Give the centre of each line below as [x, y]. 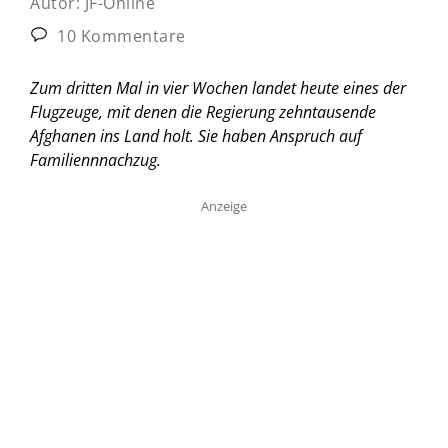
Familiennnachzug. [95, 159]
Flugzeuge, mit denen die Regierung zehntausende [203, 111]
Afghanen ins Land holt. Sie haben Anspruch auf [196, 135]
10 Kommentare [119, 35]
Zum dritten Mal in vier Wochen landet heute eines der [218, 87]
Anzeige [224, 205]
